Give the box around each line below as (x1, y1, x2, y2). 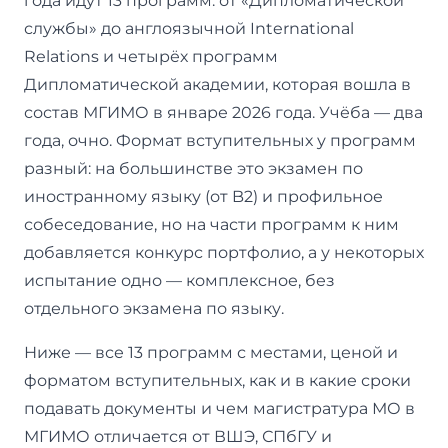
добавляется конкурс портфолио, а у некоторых (24, 242, 424, 262)
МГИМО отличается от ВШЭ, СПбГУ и (24, 426, 332, 446)
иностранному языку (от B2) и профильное (24, 186, 383, 206)
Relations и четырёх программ (24, 46, 278, 66)
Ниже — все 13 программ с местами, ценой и (24, 342, 398, 362)
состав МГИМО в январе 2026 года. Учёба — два (24, 102, 423, 122)
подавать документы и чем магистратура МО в (24, 398, 415, 418)
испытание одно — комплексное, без (24, 270, 335, 290)
